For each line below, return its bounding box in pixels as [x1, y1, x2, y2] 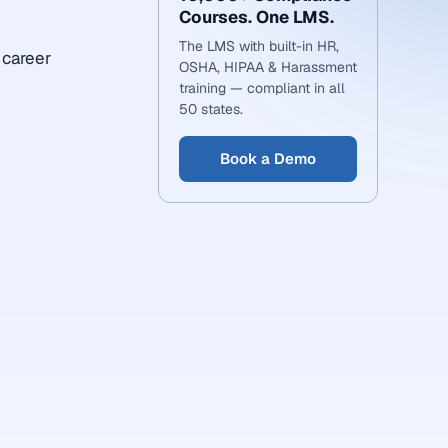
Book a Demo [220, 149, 316, 168]
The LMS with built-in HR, [179, 37, 339, 55]
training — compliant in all [179, 79, 345, 97]
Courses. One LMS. [179, 6, 334, 28]
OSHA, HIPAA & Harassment [179, 58, 357, 76]
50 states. [179, 100, 243, 118]
